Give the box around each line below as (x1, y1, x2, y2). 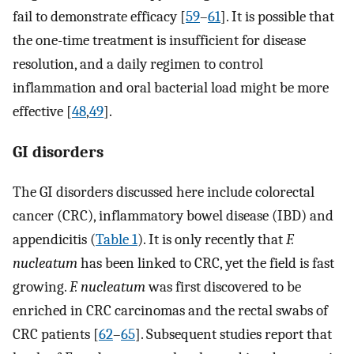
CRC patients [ (13, 326, 99, 344)
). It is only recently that (137, 231, 286, 249)
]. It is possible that (220, 7, 334, 25)
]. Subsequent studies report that (135, 326, 332, 344)
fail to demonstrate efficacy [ (13, 7, 186, 25)
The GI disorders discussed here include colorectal (13, 183, 314, 201)
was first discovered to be (145, 278, 301, 296)
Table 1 (96, 231, 137, 249)
